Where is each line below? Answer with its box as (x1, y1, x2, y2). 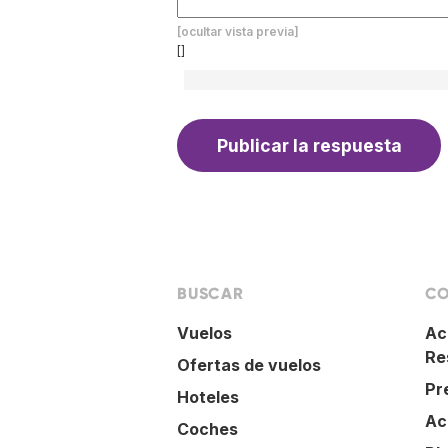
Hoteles (177, 386, 239, 407)
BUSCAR (177, 283, 244, 303)
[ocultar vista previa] (177, 24, 299, 39)
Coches (177, 418, 238, 439)
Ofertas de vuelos (177, 354, 321, 375)
